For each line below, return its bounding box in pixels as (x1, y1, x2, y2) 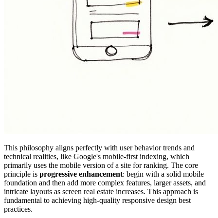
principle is (4, 169, 39, 178)
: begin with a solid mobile (123, 169, 204, 178)
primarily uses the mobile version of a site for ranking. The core (4, 161, 198, 169)
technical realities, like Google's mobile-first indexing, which (4, 152, 189, 161)
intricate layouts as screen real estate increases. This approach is (4, 187, 198, 196)
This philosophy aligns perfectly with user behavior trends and (4, 143, 195, 152)
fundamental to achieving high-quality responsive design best (4, 196, 191, 204)
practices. (4, 204, 33, 213)
